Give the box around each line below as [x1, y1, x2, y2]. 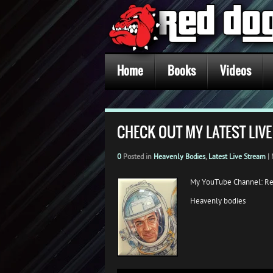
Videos [220, 62, 251, 79]
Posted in [121, 152, 154, 161]
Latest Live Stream [208, 152, 266, 161]
